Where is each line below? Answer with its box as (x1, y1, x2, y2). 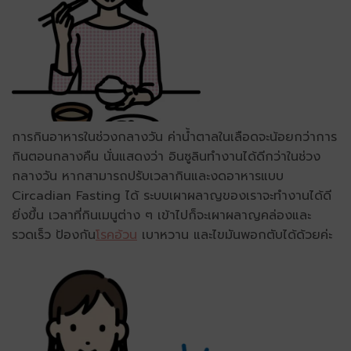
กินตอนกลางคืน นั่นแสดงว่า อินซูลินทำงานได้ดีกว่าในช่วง (12, 147, 320, 166)
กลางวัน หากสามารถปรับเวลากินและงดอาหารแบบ (12, 166, 284, 186)
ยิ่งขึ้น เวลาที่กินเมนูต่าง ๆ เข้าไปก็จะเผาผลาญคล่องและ (12, 205, 311, 225)
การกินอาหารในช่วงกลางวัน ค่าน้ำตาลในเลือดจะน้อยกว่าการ (12, 127, 337, 147)
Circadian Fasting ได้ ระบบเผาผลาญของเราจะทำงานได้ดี (12, 186, 331, 205)
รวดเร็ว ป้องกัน (12, 225, 96, 244)
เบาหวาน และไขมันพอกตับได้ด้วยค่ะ (137, 225, 332, 244)
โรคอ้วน (96, 225, 137, 244)
